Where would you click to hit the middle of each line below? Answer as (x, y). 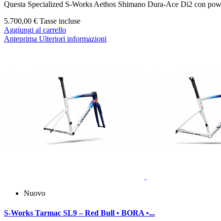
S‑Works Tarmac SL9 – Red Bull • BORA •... (79, 213)
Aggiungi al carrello (35, 30)
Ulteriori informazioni (73, 39)
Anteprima (20, 39)
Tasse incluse (59, 21)
